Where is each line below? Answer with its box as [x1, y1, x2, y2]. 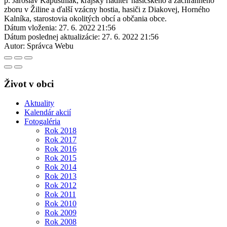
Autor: [4, 41, 25, 50]
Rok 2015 [45, 154, 77, 163]
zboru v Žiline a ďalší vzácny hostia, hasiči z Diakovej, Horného [4, 5, 210, 14]
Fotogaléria [24, 117, 60, 126]
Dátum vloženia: [4, 23, 57, 32]
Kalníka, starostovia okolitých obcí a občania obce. [4, 14, 167, 23]
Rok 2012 [45, 181, 77, 190]
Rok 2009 [45, 208, 77, 217]
